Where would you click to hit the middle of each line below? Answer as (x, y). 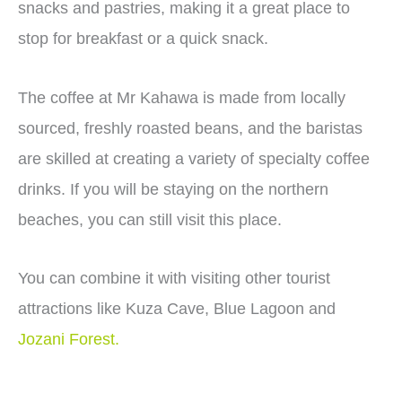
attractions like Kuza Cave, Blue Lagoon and (177, 309)
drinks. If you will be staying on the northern (173, 189)
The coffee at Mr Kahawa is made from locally (182, 97)
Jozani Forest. (69, 340)
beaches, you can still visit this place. (152, 219)
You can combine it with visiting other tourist (174, 279)
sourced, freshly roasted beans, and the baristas (190, 128)
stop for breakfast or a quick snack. (143, 39)
